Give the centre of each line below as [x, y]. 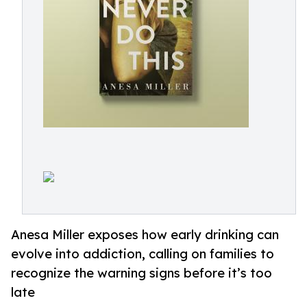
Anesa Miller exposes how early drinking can [145, 235]
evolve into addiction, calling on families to [143, 254]
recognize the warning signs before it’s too [142, 273]
